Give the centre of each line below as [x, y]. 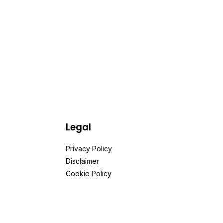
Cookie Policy [89, 173]
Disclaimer [82, 161]
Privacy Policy [89, 149]
